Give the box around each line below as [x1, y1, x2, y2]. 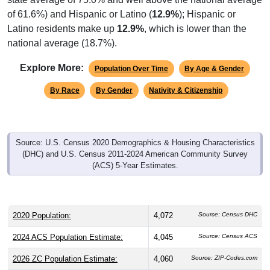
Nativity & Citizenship [149, 86, 223, 95]
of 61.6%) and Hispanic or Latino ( [7, 8, 152, 19]
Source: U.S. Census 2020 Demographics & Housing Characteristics [15, 137, 255, 147]
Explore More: [20, 62, 84, 73]
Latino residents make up [7, 23, 117, 34]
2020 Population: [13, 210, 71, 220]
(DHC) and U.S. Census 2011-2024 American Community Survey [22, 149, 248, 159]
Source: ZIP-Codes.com [191, 254, 257, 261]
